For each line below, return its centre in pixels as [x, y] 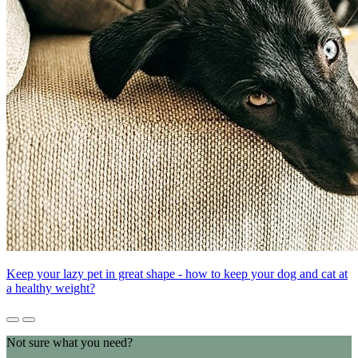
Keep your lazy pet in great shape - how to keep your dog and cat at [177, 274]
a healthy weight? [51, 288]
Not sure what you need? [70, 343]
